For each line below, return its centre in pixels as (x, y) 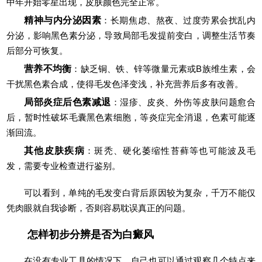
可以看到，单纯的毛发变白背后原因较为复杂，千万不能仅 (140, 192)
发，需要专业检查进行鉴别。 (64, 166)
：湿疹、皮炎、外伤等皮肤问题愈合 (183, 102)
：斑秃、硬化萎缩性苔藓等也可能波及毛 (170, 150)
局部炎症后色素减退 (68, 102)
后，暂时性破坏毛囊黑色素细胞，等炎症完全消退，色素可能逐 (131, 117)
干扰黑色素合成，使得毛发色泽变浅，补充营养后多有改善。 (125, 84)
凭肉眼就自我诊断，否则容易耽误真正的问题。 (99, 208)
